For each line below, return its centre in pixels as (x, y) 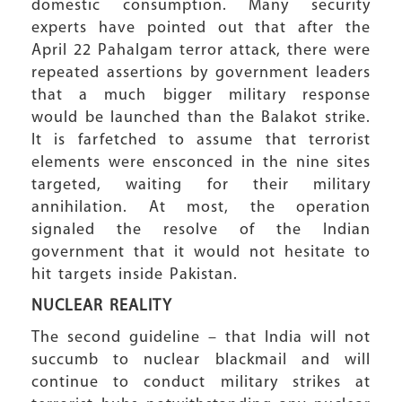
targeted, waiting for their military (201, 185)
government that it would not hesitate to (201, 253)
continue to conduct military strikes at (201, 383)
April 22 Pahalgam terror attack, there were (201, 51)
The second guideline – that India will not (201, 338)
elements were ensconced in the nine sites (201, 163)
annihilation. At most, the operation (201, 208)
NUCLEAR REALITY (102, 306)
